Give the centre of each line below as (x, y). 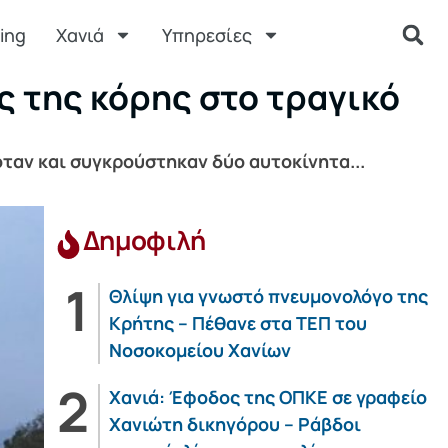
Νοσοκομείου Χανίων (199, 350)
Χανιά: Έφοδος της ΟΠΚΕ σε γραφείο (267, 397)
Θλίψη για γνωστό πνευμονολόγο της (268, 296)
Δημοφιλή (144, 240)
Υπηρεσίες (206, 35)
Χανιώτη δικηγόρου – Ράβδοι (234, 424)
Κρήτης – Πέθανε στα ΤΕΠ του (237, 323)
